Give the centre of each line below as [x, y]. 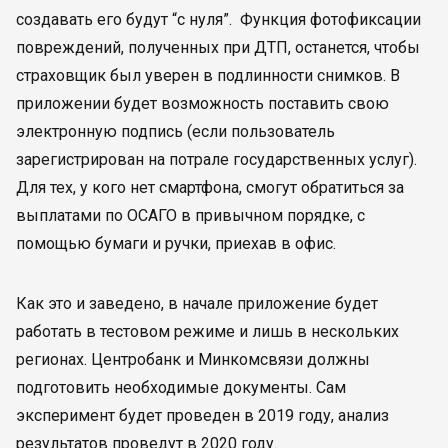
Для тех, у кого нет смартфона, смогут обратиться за [210, 187]
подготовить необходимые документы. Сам [181, 387]
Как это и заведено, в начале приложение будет [197, 303]
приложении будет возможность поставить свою [202, 103]
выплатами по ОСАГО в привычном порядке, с [190, 215]
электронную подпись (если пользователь [175, 131]
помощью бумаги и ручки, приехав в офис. [176, 243]
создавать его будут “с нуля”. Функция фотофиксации [218, 19]
